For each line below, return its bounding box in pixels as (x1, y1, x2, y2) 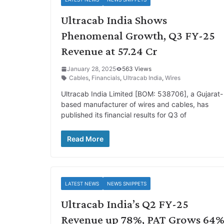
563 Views (122, 65, 151, 72)
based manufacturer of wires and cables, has (61, 100, 208, 108)
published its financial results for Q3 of (61, 110, 186, 119)
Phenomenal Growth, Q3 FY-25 (61, 28, 215, 42)
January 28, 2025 (67, 65, 116, 72)
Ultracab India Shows (61, 13, 167, 26)
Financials (91, 74, 120, 81)
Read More (67, 134, 103, 143)
